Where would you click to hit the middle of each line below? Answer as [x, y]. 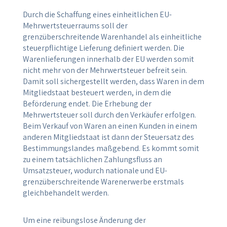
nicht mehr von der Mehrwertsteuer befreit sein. [105, 70]
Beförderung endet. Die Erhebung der [87, 103]
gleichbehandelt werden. [66, 193]
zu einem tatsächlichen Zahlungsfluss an [92, 159]
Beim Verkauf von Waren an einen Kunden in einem [110, 126]
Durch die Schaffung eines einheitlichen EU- [97, 14]
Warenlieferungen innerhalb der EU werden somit [108, 59]
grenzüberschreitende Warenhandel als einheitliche [112, 36]
